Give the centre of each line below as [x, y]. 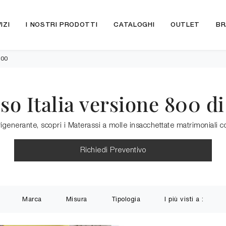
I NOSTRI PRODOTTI [62, 25]
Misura [76, 199]
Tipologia [126, 199]
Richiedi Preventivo [113, 150]
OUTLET [185, 25]
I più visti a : [184, 199]
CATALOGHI [134, 25]
